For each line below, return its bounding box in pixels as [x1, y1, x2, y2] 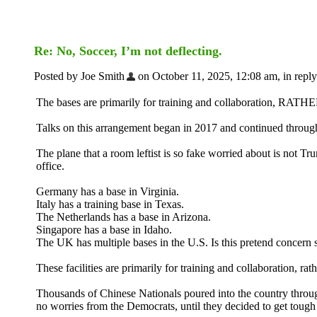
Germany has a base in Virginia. [36, 185, 179, 197]
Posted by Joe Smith [34, 70, 125, 82]
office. [36, 160, 64, 172]
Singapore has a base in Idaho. [36, 224, 172, 236]
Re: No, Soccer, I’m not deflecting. [34, 44, 222, 58]
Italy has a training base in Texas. [36, 198, 184, 210]
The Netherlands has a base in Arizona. [36, 211, 211, 223]
